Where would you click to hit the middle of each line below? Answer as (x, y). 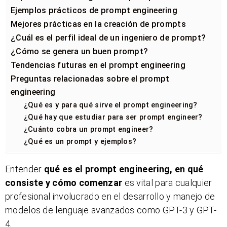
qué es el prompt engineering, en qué (124, 169)
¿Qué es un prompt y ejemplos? (80, 141)
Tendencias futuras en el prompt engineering (98, 65)
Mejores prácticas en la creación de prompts (98, 24)
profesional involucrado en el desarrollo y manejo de (110, 196)
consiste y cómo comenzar (64, 182)
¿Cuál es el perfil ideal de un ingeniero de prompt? (108, 37)
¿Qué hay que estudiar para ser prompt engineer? (113, 117)
